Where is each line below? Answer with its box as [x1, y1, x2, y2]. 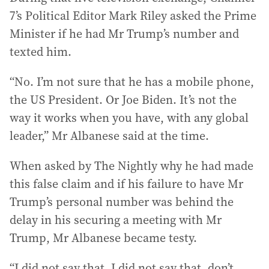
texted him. [10, 43, 71, 60]
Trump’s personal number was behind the [10, 193, 234, 210]
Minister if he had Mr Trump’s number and [10, 25, 239, 42]
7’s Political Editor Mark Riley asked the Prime [10, 7, 256, 24]
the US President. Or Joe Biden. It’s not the [10, 91, 237, 108]
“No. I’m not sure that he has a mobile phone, [10, 73, 254, 90]
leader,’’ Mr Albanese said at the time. [10, 127, 209, 144]
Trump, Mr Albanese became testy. [10, 229, 197, 246]
